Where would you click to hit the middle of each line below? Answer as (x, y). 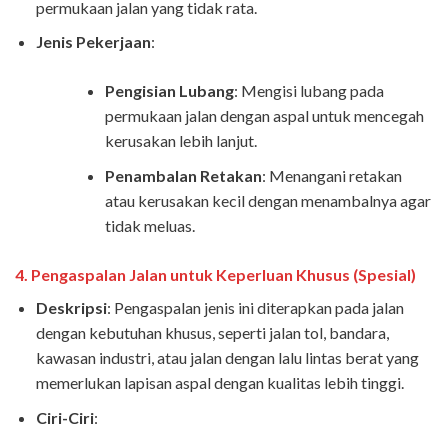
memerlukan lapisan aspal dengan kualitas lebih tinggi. (219, 382)
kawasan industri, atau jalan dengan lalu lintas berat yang (227, 357)
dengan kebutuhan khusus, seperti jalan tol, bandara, (212, 332)
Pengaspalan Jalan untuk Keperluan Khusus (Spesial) (223, 274)
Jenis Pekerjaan (93, 42)
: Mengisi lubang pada (308, 91)
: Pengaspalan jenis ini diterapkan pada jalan (255, 307)
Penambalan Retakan (183, 175)
